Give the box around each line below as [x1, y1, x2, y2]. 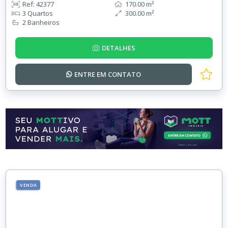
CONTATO [108, 70, 141, 79]
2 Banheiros [22, 18, 60, 27]
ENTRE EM [74, 70, 108, 79]
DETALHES [102, 43, 135, 53]
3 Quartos [22, 9, 53, 18]
